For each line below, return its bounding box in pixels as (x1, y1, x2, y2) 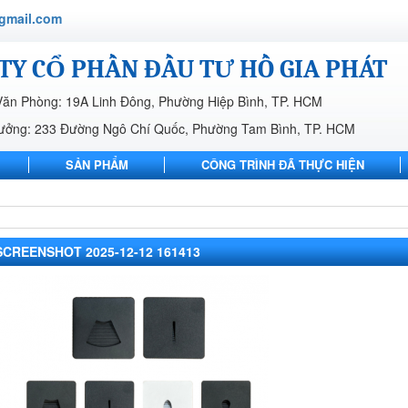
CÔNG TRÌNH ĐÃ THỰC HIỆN (201, 156, 364, 173)
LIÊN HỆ (32, 183, 79, 200)
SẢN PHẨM (66, 156, 128, 173)
